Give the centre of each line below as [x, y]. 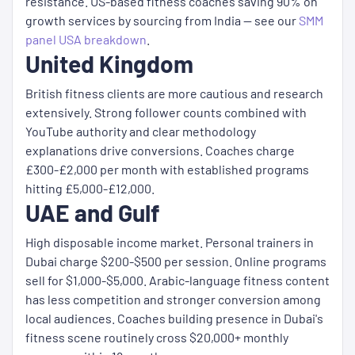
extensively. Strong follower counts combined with [166, 113]
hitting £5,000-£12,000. [90, 189]
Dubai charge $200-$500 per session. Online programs [176, 261]
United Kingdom [109, 64]
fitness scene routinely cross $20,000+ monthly [157, 338]
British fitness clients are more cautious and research [174, 94]
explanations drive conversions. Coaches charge [160, 151]
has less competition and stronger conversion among [173, 300]
